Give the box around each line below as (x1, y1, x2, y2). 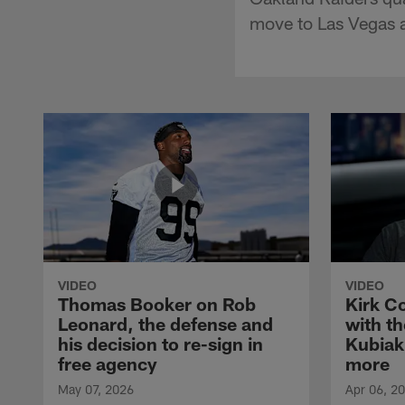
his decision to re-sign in (58, 332, 263, 354)
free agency (58, 352, 157, 374)
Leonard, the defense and (58, 312, 273, 334)
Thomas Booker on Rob (58, 292, 256, 315)
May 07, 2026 (58, 381, 134, 397)
